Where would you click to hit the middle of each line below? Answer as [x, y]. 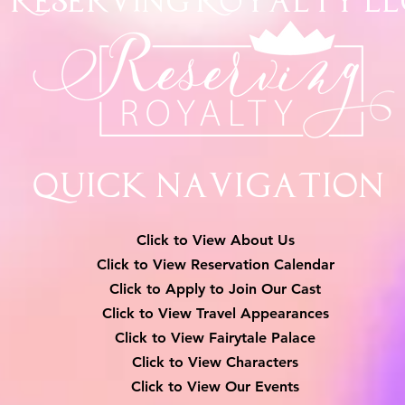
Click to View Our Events [215, 386]
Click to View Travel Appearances [215, 313]
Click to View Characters [215, 362]
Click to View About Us [215, 240]
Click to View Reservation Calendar [215, 264]
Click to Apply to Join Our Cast [215, 288]
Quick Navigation [208, 186]
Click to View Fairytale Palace [215, 337]
